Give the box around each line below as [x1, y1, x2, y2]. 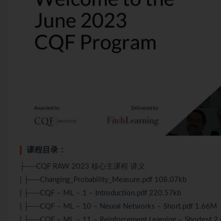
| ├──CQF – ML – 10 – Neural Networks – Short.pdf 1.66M [20, 202, 217, 210]
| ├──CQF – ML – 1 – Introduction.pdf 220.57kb [20, 189, 181, 197]
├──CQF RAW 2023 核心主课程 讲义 [20, 162, 145, 170]
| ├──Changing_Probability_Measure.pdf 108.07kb [20, 176, 186, 184]
